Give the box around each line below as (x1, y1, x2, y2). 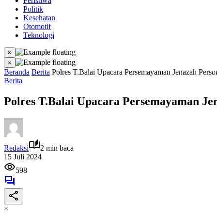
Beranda (4, 68, 30, 76)
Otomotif (23, 22, 51, 31)
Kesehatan (23, 14, 55, 22)
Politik (23, 5, 43, 13)
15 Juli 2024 (4, 152, 42, 161)
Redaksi (4, 143, 29, 152)
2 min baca (40, 143, 74, 152)
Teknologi (23, 31, 54, 39)
